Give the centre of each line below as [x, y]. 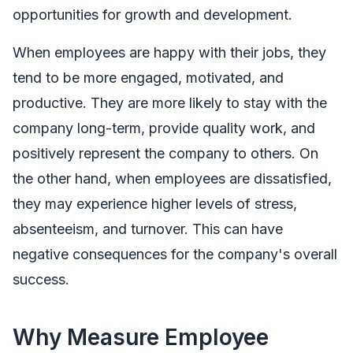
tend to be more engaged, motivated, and [148, 77]
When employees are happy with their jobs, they [169, 52]
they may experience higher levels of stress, [155, 203]
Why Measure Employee [141, 337]
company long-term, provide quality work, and [164, 128]
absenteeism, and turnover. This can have [148, 229]
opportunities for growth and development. [152, 14]
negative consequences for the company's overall [175, 254]
